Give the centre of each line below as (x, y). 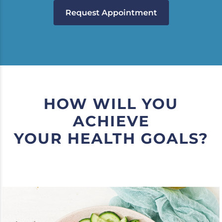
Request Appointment (111, 13)
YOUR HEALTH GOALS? (111, 139)
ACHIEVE (111, 121)
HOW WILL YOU (111, 104)
